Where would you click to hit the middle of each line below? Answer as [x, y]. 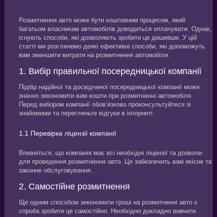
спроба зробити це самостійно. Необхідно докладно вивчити [107, 211]
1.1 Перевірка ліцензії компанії [67, 133]
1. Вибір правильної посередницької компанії [110, 71]
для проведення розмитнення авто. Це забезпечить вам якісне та [115, 161]
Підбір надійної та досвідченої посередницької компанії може [109, 87]
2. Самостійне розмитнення [74, 186]
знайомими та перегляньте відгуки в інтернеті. [86, 113]
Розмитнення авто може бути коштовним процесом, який [102, 20]
